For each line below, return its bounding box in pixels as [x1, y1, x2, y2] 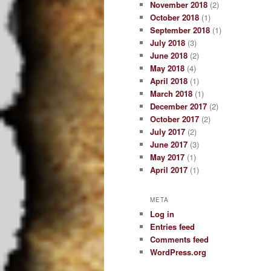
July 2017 [150, 125, 185, 137]
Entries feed [150, 221, 195, 233]
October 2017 [150, 113, 199, 125]
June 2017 [150, 138, 188, 150]
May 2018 [150, 62, 184, 74]
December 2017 [150, 100, 207, 112]
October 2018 [150, 11, 199, 23]
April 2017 [150, 163, 188, 175]
